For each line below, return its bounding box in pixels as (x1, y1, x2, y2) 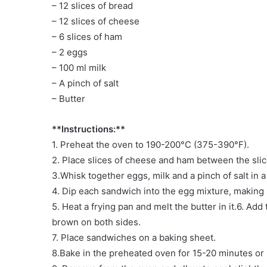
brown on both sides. (52, 216, 141, 228)
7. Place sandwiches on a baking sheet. (52, 232, 216, 244)
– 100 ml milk (52, 62, 106, 74)
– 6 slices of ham (52, 31, 122, 43)
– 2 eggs (52, 46, 88, 58)
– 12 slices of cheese (52, 15, 139, 27)
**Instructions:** (52, 123, 125, 135)
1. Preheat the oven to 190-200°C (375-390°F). (52, 139, 249, 151)
